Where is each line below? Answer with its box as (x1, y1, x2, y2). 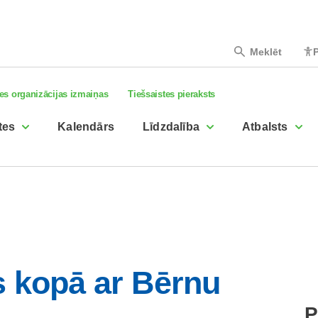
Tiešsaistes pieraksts (128, 89, 215, 99)
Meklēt (249, 45, 282, 57)
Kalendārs (57, 121, 115, 133)
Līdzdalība (143, 121, 200, 133)
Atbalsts (242, 121, 288, 133)
